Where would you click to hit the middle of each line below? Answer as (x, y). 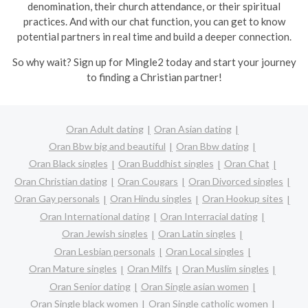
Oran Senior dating (90, 286)
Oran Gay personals (57, 199)
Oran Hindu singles (151, 199)
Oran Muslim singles (225, 269)
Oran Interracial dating (209, 216)
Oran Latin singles (197, 234)
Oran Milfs (150, 269)
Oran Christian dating (61, 181)
